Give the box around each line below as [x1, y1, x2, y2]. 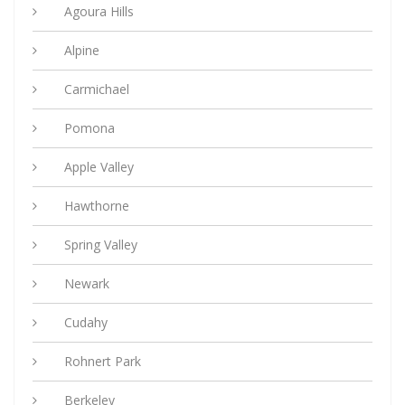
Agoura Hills [64, 2, 134, 20]
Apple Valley [64, 157, 134, 175]
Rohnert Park [64, 352, 141, 370]
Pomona [64, 118, 115, 137]
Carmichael [64, 80, 129, 98]
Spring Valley [64, 235, 137, 253]
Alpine [64, 41, 99, 59]
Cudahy [64, 313, 108, 331]
